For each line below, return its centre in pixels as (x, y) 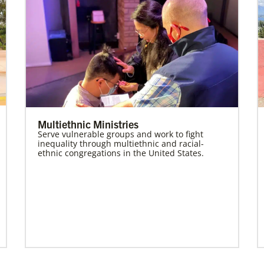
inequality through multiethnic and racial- (121, 143)
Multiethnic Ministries (88, 124)
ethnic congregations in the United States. (121, 153)
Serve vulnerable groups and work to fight (121, 134)
